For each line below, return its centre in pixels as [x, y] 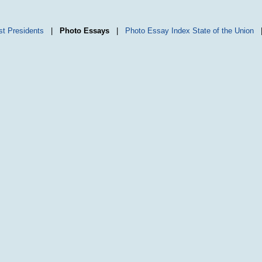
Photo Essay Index [158, 31]
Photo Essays [85, 31]
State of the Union [223, 31]
